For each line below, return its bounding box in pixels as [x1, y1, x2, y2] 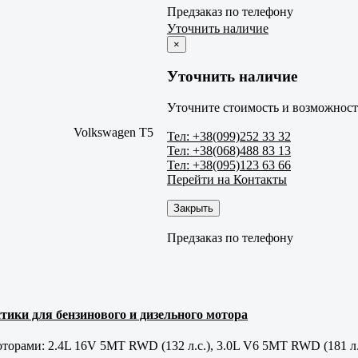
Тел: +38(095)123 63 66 [167, 157, 291, 172]
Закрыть [173, 201, 213, 214]
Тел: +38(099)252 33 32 [167, 129, 291, 143]
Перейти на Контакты [167, 172, 287, 186]
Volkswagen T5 [74, 125, 153, 140]
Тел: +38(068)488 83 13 [167, 143, 291, 157]
